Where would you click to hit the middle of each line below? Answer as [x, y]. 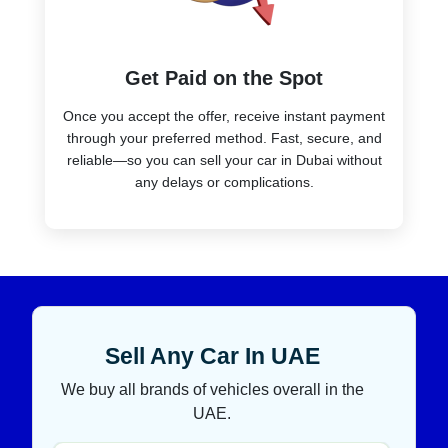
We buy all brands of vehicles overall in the [212, 389]
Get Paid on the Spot [224, 77]
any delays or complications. [224, 181]
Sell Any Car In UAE [212, 355]
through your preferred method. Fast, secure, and [224, 137]
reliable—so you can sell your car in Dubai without [224, 159]
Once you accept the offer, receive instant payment [224, 115]
